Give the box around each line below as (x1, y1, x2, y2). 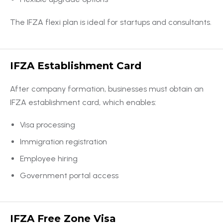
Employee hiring (20, 153, 78, 163)
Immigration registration (20, 136, 107, 146)
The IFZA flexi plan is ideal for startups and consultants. (10, 17, 212, 27)
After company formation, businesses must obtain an (10, 84, 204, 94)
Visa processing (20, 119, 75, 129)
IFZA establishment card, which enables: (10, 97, 156, 107)
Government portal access (20, 170, 118, 180)
